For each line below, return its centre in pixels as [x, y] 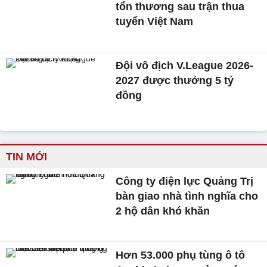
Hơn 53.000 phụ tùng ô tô [181, 255]
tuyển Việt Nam [155, 21]
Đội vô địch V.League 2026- [185, 65]
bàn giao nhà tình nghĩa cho [187, 196]
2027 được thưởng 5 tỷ [175, 80]
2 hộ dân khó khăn [163, 211]
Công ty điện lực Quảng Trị [185, 181]
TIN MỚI [27, 157]
